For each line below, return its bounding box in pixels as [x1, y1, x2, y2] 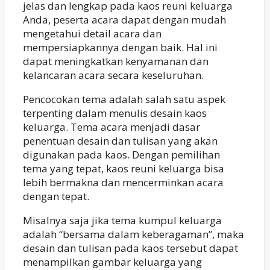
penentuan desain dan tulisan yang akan [23, 133, 218, 148]
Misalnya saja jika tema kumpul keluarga [23, 213, 222, 227]
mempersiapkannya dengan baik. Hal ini [23, 40, 218, 54]
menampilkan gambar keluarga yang [23, 254, 202, 269]
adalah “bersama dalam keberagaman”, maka [23, 227, 244, 241]
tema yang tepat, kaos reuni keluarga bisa [23, 161, 224, 175]
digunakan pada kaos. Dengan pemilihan [23, 147, 220, 162]
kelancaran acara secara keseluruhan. [23, 67, 204, 82]
